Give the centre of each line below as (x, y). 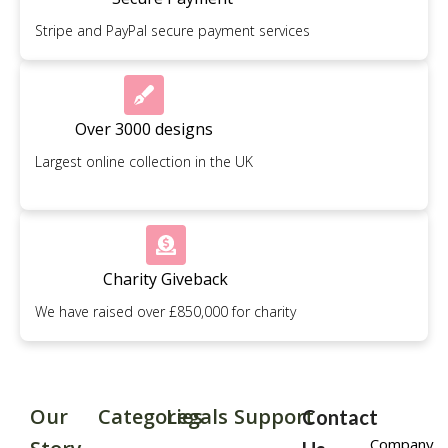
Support (274, 417)
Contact (340, 417)
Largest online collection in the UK (144, 162)
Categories (150, 417)
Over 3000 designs (144, 129)
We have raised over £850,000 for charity (165, 312)
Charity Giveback (165, 279)
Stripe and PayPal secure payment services (172, 31)
